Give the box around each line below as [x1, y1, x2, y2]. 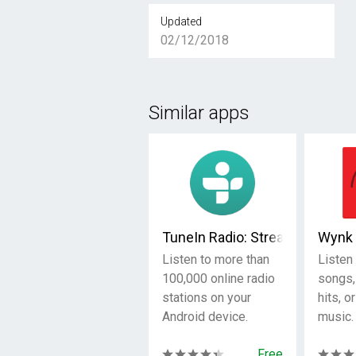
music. [317, 309, 354, 324]
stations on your [162, 290, 252, 305]
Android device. [162, 309, 249, 324]
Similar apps [149, 102, 250, 124]
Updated [161, 15, 203, 28]
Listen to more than [162, 252, 270, 267]
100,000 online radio [162, 271, 276, 286]
